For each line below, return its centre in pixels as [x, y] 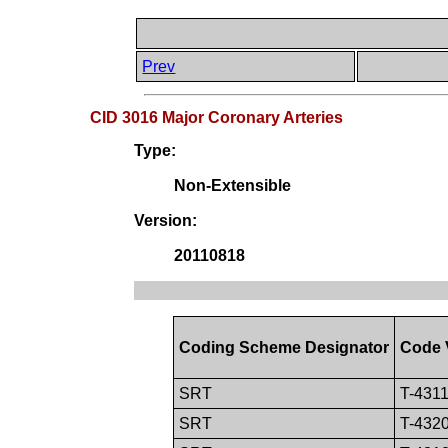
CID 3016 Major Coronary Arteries [217, 118]
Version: [166, 221]
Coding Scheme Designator [284, 348]
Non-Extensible [233, 186]
